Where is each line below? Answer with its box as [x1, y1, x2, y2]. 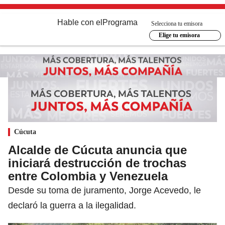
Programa [102, 18, 138, 27]
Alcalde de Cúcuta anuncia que [8, 143, 187, 157]
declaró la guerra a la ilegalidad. [8, 200, 136, 210]
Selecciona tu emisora [151, 20, 202, 27]
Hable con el [57, 18, 102, 27]
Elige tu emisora [158, 32, 200, 39]
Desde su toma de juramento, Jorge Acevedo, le [8, 185, 201, 195]
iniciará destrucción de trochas [8, 156, 186, 170]
